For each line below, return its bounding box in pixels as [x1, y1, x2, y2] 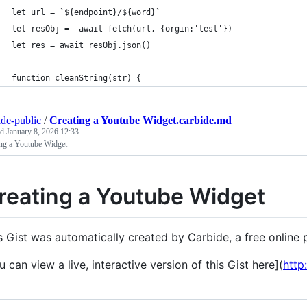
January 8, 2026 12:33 [6, 127, 79, 136]
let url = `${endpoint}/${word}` [12, 8, 160, 17]
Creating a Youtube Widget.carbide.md [49, 114, 232, 126]
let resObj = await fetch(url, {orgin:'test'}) [12, 24, 232, 34]
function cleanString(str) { [12, 73, 141, 83]
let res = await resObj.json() [12, 40, 151, 50]
